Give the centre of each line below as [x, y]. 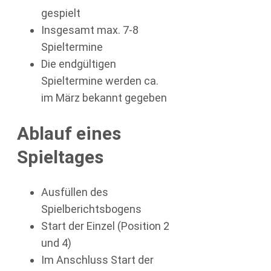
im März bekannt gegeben [104, 98]
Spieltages [60, 157]
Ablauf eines [69, 134]
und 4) [56, 243]
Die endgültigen [79, 64]
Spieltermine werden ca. [100, 81]
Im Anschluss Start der [97, 260]
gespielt [61, 13]
